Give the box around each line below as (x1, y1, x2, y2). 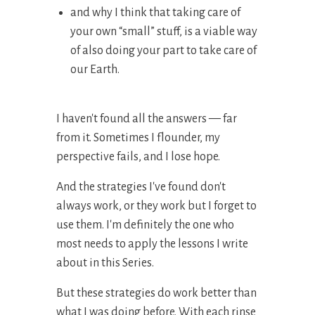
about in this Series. (56, 257, 156, 270)
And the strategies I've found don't (56, 181, 226, 194)
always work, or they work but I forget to (56, 200, 257, 213)
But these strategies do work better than (56, 287, 257, 300)
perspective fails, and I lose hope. (56, 150, 220, 164)
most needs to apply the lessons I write (56, 238, 248, 251)
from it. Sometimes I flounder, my (56, 131, 220, 145)
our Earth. (70, 63, 120, 77)
